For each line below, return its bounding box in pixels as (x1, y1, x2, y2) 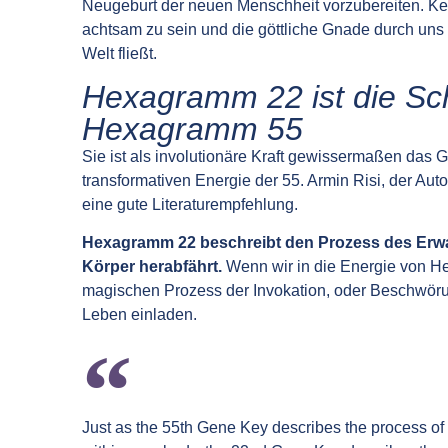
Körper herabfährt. (82, 258, 222, 276)
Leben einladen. (82, 306, 197, 324)
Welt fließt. (82, 45, 157, 63)
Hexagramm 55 (82, 110, 303, 147)
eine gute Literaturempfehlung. (82, 195, 298, 213)
